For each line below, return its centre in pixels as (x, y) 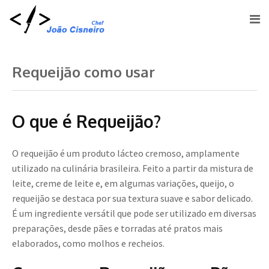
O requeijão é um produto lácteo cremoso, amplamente (126, 153)
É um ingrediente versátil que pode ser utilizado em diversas (134, 213)
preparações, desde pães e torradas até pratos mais (117, 228)
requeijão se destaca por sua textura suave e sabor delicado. (132, 198)
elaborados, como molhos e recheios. (88, 243)
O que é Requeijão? (86, 122)
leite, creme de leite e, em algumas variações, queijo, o (123, 183)
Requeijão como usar (83, 72)
